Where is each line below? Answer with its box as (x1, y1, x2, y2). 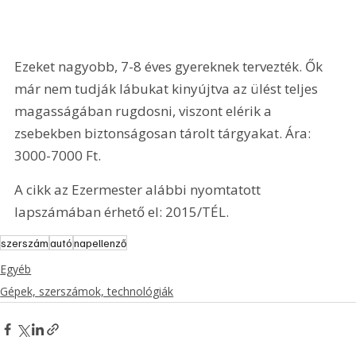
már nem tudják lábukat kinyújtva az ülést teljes (14, 79, 322, 98)
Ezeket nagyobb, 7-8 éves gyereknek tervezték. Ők (14, 56, 327, 75)
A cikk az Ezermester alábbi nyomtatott (14, 180, 265, 199)
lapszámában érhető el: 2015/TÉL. (14, 203, 230, 221)
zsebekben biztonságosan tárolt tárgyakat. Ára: (14, 123, 315, 142)
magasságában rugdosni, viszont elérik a (14, 101, 276, 120)
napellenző (74, 236, 127, 250)
